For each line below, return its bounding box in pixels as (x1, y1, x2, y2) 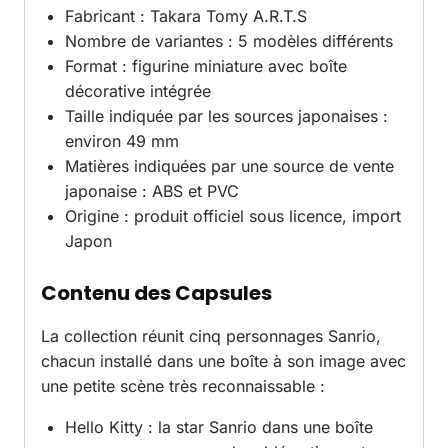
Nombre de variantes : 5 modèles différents (65, 31, 393, 52)
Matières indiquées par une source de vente (65, 156, 394, 177)
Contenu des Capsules (41, 279, 272, 308)
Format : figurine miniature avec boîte (65, 56, 347, 77)
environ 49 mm (65, 131, 179, 152)
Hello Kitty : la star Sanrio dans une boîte (65, 417, 373, 438)
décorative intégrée (65, 81, 211, 102)
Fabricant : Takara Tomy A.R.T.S (65, 6, 307, 27)
